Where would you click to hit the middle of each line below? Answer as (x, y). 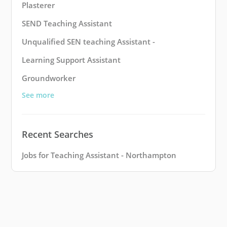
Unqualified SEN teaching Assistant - (88, 42)
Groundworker (49, 78)
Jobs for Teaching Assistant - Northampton (99, 155)
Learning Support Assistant (71, 60)
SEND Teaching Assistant (67, 24)
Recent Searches (58, 135)
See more (38, 95)
